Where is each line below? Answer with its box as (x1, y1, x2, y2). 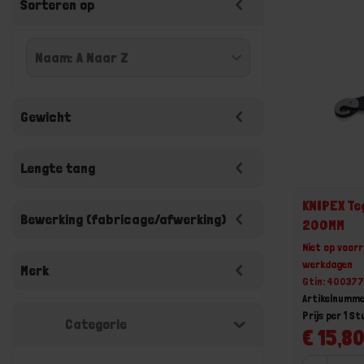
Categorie (65, 315, 127, 332)
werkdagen (302, 257, 353, 271)
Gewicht (20, 108, 71, 125)
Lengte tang (20, 159, 95, 176)
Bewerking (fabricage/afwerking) (20, 210, 226, 227)
